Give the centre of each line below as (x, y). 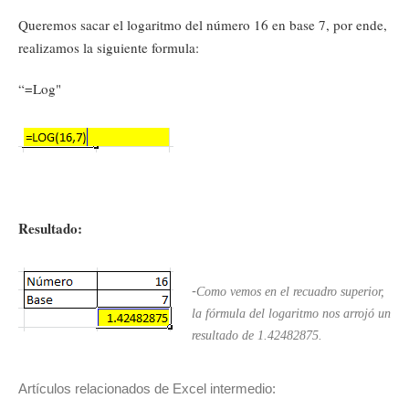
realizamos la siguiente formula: (109, 47)
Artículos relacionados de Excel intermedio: (147, 389)
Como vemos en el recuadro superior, (290, 292)
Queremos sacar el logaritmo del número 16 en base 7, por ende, (203, 25)
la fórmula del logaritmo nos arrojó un (291, 314)
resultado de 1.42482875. (257, 336)
